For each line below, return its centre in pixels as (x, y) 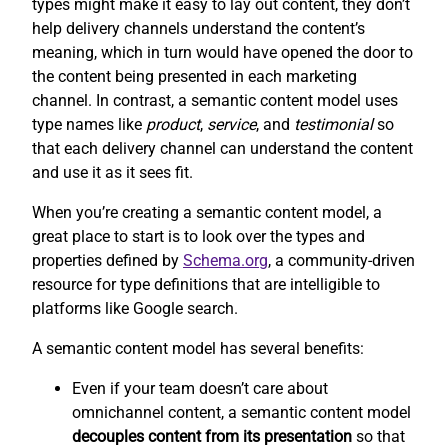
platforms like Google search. (135, 309)
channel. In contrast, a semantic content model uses (215, 101)
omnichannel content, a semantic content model (241, 413)
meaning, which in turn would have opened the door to (222, 53)
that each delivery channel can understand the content (222, 149)
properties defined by (107, 261)
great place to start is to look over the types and (198, 237)
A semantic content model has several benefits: (198, 349)
